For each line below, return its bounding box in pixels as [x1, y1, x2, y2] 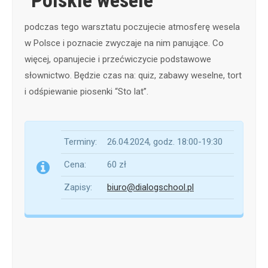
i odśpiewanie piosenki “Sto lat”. [25, 86, 148, 97]
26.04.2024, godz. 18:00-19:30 [107, 136, 223, 147]
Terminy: [64, 136, 97, 147]
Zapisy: [64, 181, 92, 193]
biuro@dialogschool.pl [107, 181, 194, 193]
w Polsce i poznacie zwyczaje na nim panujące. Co [25, 37, 224, 48]
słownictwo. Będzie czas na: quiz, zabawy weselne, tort [25, 69, 242, 81]
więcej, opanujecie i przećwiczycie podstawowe [25, 53, 211, 65]
